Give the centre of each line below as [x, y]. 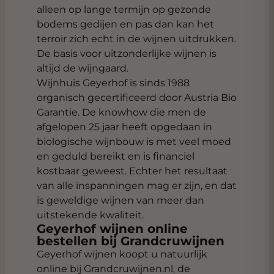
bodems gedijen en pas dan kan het [125, 24]
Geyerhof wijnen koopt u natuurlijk [122, 254]
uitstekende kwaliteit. [90, 215]
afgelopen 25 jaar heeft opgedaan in [124, 127]
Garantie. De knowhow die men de [121, 112]
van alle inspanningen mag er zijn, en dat [137, 186]
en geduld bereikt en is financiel [116, 156]
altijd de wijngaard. [83, 68]
